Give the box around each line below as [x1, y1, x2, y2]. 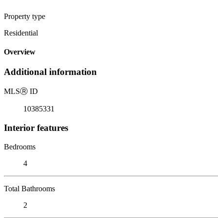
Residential [4, 28, 38, 37]
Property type [4, 12, 45, 20]
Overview [4, 48, 36, 56]
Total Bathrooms [4, 184, 55, 193]
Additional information [4, 67, 97, 77]
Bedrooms [4, 142, 36, 151]
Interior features [4, 122, 68, 133]
